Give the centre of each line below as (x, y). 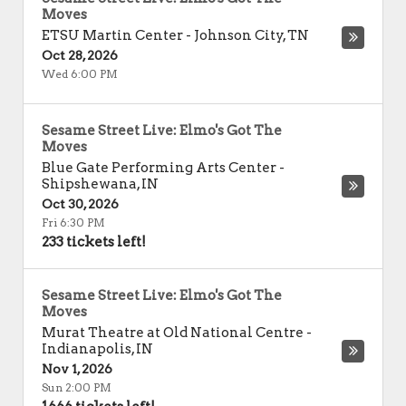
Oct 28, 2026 (80, 55)
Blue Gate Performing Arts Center (159, 168)
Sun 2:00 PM (77, 387)
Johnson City (239, 35)
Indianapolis (87, 349)
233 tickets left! (94, 242)
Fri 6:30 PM (73, 222)
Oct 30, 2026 (80, 204)
